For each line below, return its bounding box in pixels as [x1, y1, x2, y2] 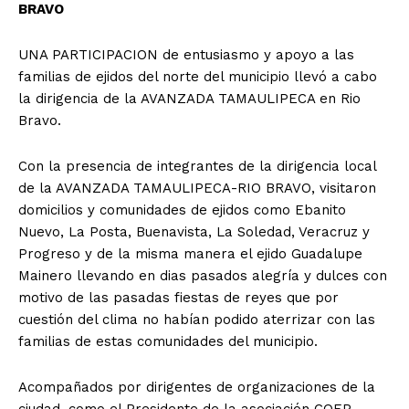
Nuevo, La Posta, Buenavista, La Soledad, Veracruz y [18, 223, 370, 240]
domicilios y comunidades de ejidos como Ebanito [18, 201, 346, 218]
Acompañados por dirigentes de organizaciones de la [18, 378, 375, 395]
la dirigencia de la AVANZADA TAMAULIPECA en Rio [18, 89, 361, 107]
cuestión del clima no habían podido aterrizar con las [18, 310, 375, 328]
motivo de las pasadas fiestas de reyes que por [18, 288, 339, 306]
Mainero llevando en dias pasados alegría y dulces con [18, 267, 387, 284]
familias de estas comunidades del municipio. [18, 332, 318, 350]
